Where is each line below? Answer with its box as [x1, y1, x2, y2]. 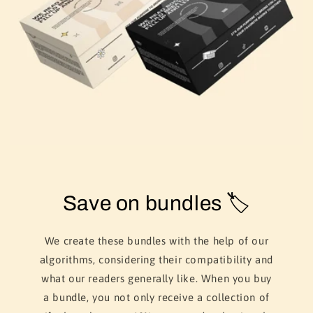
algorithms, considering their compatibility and [39, 254, 274, 266]
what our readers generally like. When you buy [41, 272, 272, 285]
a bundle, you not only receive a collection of [43, 291, 270, 304]
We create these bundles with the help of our [44, 235, 269, 247]
